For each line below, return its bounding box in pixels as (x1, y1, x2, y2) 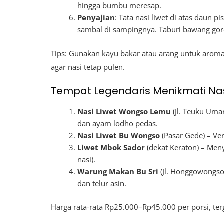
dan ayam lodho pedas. (77, 118, 158, 128)
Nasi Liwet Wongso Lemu (77, 106, 171, 116)
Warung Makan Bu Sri (77, 166, 159, 176)
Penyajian (77, 12, 115, 23)
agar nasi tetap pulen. (51, 61, 125, 72)
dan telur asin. (77, 178, 127, 188)
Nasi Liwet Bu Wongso (77, 130, 160, 140)
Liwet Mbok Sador (77, 142, 145, 152)
